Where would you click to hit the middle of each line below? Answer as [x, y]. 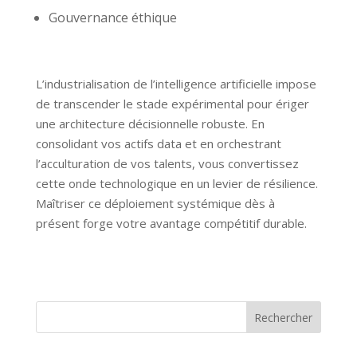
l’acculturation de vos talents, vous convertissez [167, 164]
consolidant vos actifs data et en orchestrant [158, 144]
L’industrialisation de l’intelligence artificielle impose [176, 84]
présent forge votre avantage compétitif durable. [171, 224]
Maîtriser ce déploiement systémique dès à [155, 204]
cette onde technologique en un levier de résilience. [177, 184]
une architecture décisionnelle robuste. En [150, 124]
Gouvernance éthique [112, 18]
